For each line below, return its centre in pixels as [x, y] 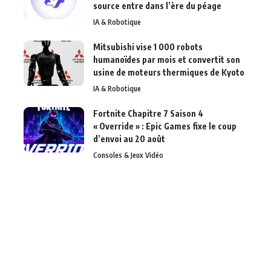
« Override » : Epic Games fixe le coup [165, 126]
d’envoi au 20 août [129, 139]
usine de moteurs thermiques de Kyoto [169, 73]
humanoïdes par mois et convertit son [167, 60]
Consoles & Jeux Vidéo [128, 155]
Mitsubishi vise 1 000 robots [148, 47]
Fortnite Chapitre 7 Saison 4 [148, 114]
